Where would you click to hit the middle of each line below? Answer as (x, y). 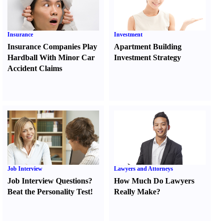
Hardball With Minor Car (51, 57)
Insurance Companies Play (52, 47)
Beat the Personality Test (49, 192)
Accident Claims (35, 68)
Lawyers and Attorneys (144, 169)
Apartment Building (148, 47)
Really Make (135, 192)
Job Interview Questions (48, 181)
